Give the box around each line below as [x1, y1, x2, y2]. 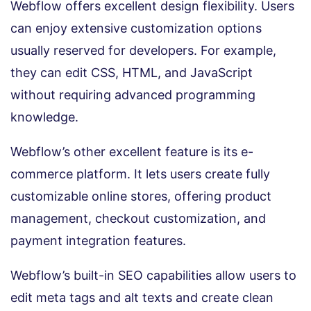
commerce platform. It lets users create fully [10, 167, 270, 182]
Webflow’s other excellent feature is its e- [10, 144, 253, 160]
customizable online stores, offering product [10, 189, 271, 204]
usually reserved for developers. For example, [10, 43, 276, 58]
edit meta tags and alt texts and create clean [10, 290, 274, 305]
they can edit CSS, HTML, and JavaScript [10, 65, 253, 81]
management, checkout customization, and [10, 211, 266, 226]
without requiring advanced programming [10, 87, 255, 103]
